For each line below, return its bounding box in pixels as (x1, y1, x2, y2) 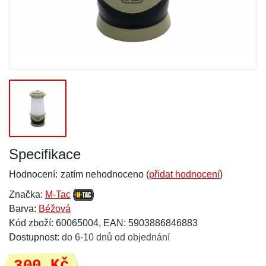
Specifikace (9, 146, 81, 162)
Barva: (9, 204, 39, 214)
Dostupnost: (9, 232, 62, 242)
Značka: (9, 189, 45, 199)
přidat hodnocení (149, 169, 220, 179)
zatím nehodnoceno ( (61, 169, 149, 179)
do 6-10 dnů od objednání (62, 232, 170, 242)
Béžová (39, 204, 71, 214)
